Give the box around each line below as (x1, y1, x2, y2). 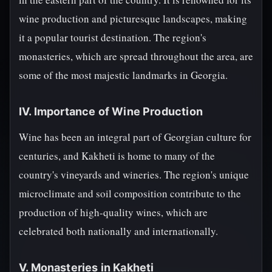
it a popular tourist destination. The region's (19, 30, 206, 44)
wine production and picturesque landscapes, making (19, 12, 247, 25)
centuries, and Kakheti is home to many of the (19, 149, 215, 163)
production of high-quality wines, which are (19, 205, 208, 219)
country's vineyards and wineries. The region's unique (19, 168, 249, 182)
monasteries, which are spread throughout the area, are (19, 49, 253, 63)
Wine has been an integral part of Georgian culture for (19, 130, 251, 144)
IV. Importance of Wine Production (19, 105, 203, 118)
